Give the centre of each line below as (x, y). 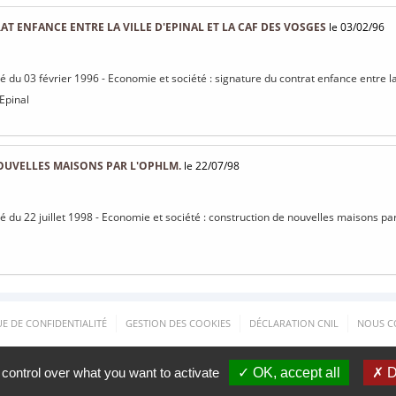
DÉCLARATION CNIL (294, 323)
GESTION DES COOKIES (178, 323)
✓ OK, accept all (289, 373)
